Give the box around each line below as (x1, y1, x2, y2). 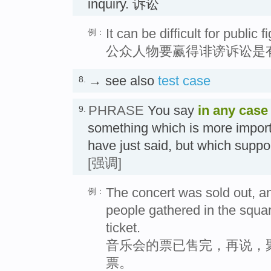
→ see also (88, 73, 158, 89)
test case (158, 73, 211, 89)
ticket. (106, 220, 140, 236)
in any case (198, 103, 268, 119)
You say (144, 103, 198, 119)
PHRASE (88, 103, 144, 119)
